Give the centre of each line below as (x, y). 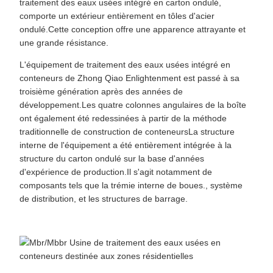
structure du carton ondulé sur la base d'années (112, 158)
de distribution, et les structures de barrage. (104, 199)
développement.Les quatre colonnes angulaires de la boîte (133, 105)
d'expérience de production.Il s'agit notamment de (116, 172)
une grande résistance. (64, 43)
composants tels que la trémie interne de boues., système (131, 185)
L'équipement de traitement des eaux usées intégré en (125, 65)
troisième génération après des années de (101, 91)
